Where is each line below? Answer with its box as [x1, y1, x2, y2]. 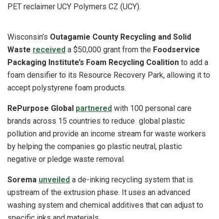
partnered [76, 103, 112, 113]
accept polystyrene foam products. [7, 83, 128, 92]
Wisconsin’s [7, 32, 50, 42]
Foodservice [153, 44, 200, 54]
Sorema [7, 175, 39, 184]
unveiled [39, 175, 70, 184]
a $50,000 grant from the [66, 44, 153, 54]
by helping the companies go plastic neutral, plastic [7, 141, 182, 151]
